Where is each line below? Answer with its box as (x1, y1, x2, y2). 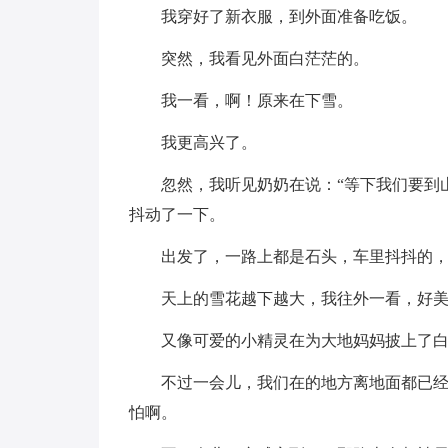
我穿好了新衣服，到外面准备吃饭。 (160, 8, 417, 25)
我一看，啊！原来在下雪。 (160, 92, 353, 109)
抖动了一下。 (128, 206, 225, 223)
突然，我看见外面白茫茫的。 (160, 50, 369, 67)
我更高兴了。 (160, 134, 257, 151)
